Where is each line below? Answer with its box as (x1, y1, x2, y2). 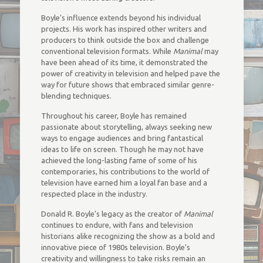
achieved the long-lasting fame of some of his (41, 156, 197, 164)
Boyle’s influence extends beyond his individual (41, 14, 201, 22)
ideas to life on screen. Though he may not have (41, 145, 204, 153)
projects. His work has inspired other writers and (41, 25, 207, 33)
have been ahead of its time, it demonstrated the (41, 58, 208, 66)
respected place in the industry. (41, 190, 147, 198)
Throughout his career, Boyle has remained (41, 112, 187, 120)
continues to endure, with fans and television (41, 221, 193, 229)
